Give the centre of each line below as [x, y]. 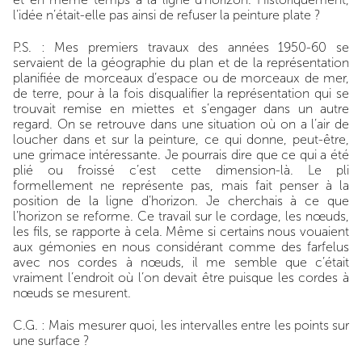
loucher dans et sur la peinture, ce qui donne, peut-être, [181, 139]
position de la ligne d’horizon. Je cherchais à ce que [181, 201]
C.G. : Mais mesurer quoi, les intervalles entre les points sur [181, 325]
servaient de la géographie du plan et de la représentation [181, 63]
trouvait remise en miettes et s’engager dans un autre [181, 109]
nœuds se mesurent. [74, 293]
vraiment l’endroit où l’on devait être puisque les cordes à [181, 278]
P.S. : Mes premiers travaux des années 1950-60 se [181, 47]
